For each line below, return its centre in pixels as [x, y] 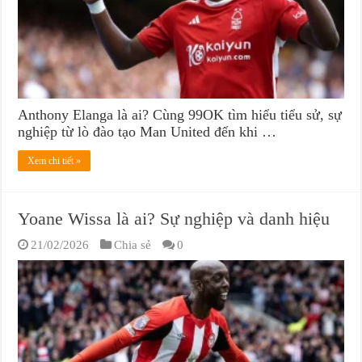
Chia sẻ [133, 245]
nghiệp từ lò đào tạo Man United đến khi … [147, 132]
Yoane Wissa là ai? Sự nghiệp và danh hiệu [174, 219]
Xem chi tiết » [55, 161]
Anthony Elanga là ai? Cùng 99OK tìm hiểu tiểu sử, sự [180, 115]
